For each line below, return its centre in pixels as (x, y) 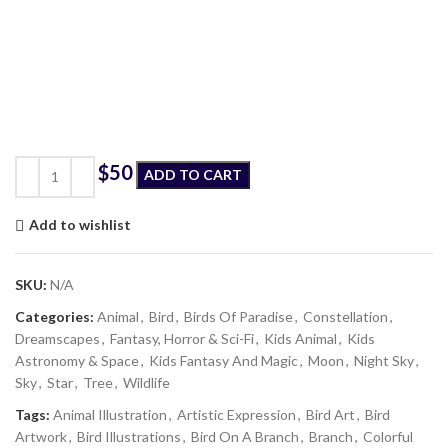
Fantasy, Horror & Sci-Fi (182, 338)
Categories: (54, 316)
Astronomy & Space (77, 360)
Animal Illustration (110, 414)
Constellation (345, 316)
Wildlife (146, 382)
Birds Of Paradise (238, 316)
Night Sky (384, 360)
